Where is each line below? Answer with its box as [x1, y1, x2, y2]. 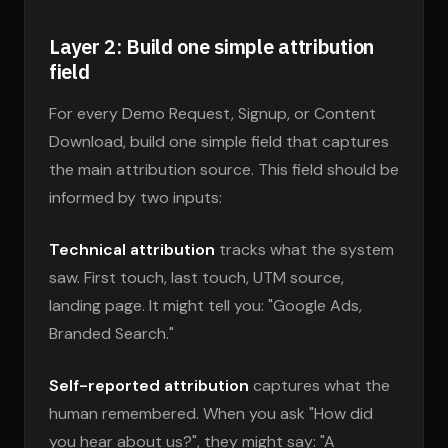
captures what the [249, 375, 390, 396]
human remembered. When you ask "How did [49, 403, 373, 424]
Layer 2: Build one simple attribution [49, 33, 374, 60]
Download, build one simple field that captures [49, 131, 389, 152]
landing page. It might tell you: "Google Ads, [49, 295, 362, 316]
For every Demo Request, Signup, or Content [49, 103, 376, 124]
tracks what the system [215, 239, 394, 260]
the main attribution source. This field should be [49, 159, 399, 180]
